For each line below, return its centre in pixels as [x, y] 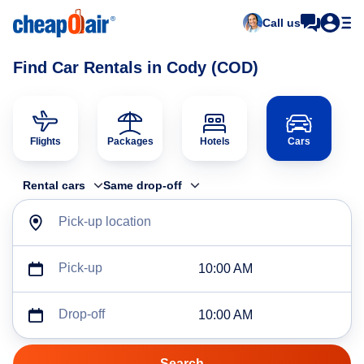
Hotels [214, 141]
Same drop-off [143, 185]
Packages [130, 141]
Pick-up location [105, 221]
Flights [45, 141]
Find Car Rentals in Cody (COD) [136, 67]
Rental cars [54, 185]
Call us [282, 23]
